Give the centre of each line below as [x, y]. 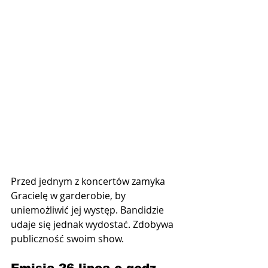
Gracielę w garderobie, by [69, 196]
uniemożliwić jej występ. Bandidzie [89, 210]
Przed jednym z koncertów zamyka [89, 182]
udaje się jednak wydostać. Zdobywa [93, 225]
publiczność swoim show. [67, 239]
